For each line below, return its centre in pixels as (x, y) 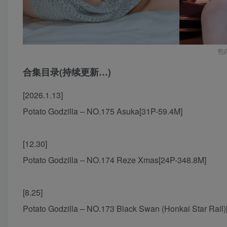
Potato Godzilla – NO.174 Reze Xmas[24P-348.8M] (115, 160)
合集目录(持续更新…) (67, 72)
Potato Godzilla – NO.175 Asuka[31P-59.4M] (103, 111)
